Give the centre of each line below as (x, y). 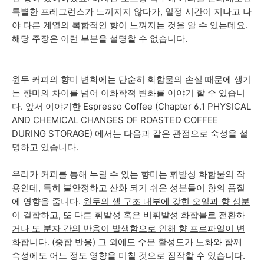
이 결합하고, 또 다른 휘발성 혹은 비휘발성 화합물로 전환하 (128, 214)
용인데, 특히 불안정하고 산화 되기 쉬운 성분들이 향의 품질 (128, 187)
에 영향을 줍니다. (47, 201)
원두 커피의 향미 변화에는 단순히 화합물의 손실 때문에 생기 (132, 79)
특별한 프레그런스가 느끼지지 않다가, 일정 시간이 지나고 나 (132, 11)
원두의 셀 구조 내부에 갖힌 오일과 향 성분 (166, 201)
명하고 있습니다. (45, 147)
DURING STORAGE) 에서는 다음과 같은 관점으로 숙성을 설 (130, 133)
